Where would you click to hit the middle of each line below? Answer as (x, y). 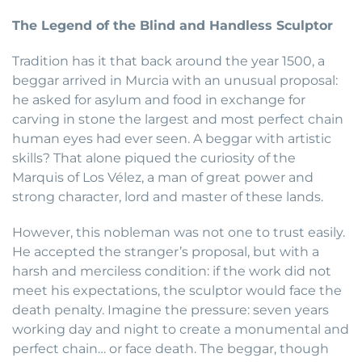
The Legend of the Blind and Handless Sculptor (173, 26)
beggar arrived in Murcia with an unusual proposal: (175, 81)
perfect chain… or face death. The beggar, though (170, 349)
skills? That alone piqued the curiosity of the (154, 158)
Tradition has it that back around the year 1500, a (168, 61)
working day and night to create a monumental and (181, 330)
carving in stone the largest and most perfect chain (178, 120)
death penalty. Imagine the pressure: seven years (170, 310)
